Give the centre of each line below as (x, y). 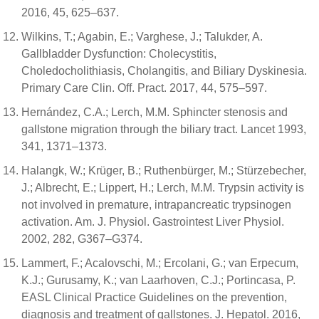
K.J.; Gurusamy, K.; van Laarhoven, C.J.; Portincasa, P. (158, 280)
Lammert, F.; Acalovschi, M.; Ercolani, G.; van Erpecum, (160, 263)
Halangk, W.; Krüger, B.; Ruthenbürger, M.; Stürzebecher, (164, 171)
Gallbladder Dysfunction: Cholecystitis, (119, 54)
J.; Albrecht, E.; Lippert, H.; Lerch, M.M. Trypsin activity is (163, 188)
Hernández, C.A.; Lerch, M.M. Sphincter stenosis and (155, 112)
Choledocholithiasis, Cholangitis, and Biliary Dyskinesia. (164, 71)
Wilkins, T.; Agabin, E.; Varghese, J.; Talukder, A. (142, 37)
